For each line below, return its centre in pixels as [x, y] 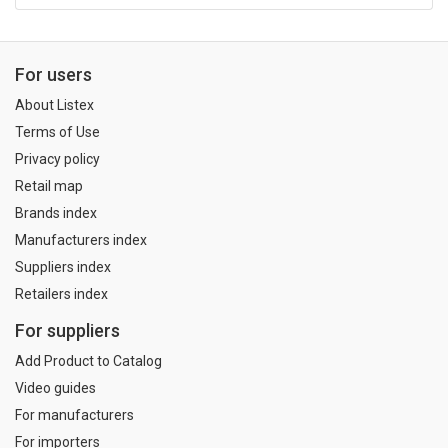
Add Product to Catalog [88, 361]
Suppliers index [63, 266]
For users [53, 74]
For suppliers [67, 331]
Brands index [56, 212]
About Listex [54, 104]
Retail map [49, 185]
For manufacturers [74, 415]
